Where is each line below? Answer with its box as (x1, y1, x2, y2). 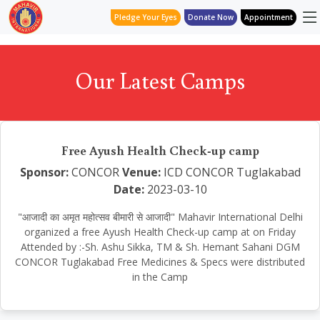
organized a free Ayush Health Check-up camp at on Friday (24, 225, 296, 239)
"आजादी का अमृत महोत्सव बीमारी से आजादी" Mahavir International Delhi (17, 210, 303, 224)
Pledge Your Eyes (114, 11, 177, 22)
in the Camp (132, 270, 188, 284)
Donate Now (188, 11, 234, 22)
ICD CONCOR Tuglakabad (160, 164, 301, 180)
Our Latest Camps (75, 65, 245, 95)
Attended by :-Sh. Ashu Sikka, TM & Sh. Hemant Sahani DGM (20, 240, 300, 254)
